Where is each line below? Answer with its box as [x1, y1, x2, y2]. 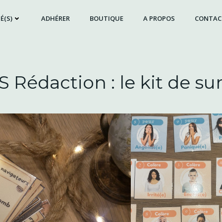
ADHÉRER [41, 13, 70, 23]
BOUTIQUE [89, 13, 123, 23]
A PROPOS [143, 13, 175, 23]
